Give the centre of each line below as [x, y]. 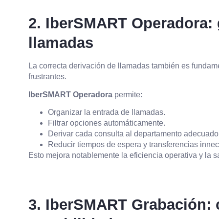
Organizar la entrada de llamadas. [107, 112]
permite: [127, 94]
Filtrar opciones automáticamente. [107, 123]
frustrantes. [47, 77]
